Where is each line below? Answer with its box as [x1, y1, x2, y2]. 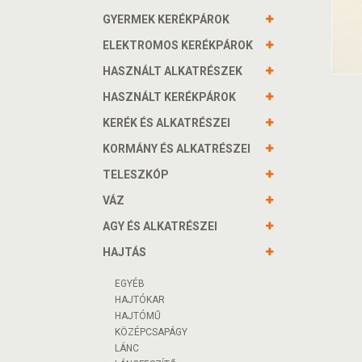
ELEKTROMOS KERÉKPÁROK [103, 39, 253, 52]
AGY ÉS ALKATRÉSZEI [103, 220, 217, 233]
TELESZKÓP [103, 168, 169, 181]
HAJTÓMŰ [115, 310, 161, 322]
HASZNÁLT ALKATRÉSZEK [103, 65, 242, 78]
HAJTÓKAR [115, 294, 165, 305]
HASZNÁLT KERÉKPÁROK [103, 90, 236, 103]
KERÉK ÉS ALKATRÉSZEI [103, 116, 230, 129]
